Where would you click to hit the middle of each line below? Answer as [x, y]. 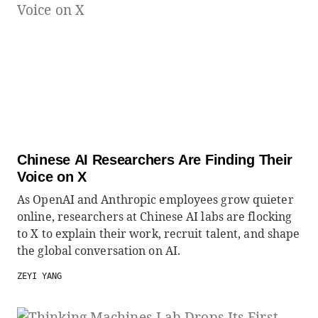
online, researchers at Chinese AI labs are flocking [155, 216]
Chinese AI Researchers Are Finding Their [155, 160]
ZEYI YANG [39, 276]
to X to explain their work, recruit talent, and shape [159, 234]
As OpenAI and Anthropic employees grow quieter [155, 199]
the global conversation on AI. [99, 251]
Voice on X [52, 177]
